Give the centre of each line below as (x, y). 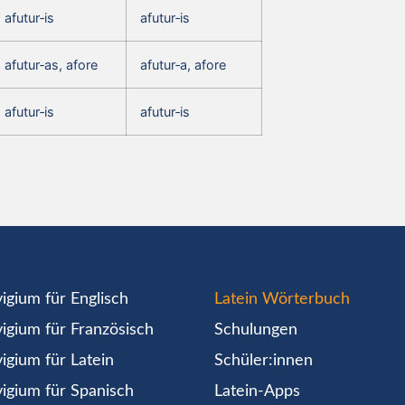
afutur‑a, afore (183, 64)
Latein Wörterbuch (283, 299)
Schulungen (256, 330)
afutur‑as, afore (51, 64)
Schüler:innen (264, 360)
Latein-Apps (258, 391)
